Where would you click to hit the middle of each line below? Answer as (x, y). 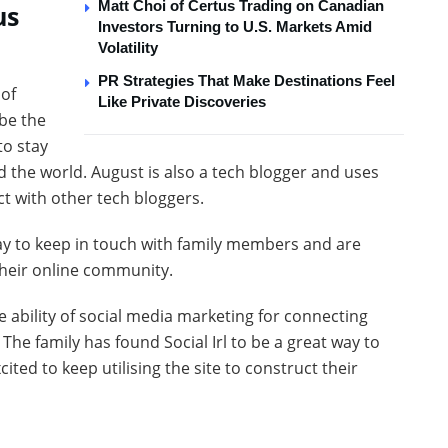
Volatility (128, 47)
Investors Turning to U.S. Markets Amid (235, 26)
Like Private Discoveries (182, 101)
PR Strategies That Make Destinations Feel (246, 80)
